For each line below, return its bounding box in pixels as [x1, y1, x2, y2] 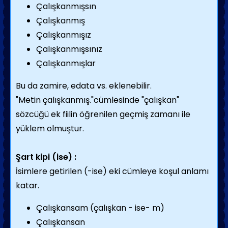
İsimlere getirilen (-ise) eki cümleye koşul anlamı [16, 165, 209, 177]
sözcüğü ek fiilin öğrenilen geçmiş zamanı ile [16, 108, 190, 120]
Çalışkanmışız [36, 29, 91, 41]
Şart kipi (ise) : [16, 151, 76, 163]
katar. [16, 180, 39, 191]
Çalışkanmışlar [36, 58, 96, 69]
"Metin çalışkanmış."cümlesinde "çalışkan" [16, 94, 179, 106]
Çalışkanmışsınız [36, 43, 102, 55]
